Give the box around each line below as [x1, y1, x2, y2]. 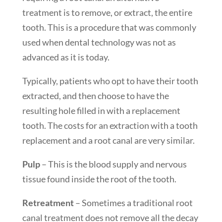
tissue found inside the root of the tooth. [22, 173, 176, 184]
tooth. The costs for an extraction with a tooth [22, 119, 198, 131]
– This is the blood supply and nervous [40, 158, 187, 169]
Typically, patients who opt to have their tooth [22, 75, 198, 86]
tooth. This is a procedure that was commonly [22, 21, 196, 33]
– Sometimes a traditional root [73, 197, 193, 208]
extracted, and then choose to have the [22, 90, 169, 101]
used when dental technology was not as [22, 36, 176, 48]
